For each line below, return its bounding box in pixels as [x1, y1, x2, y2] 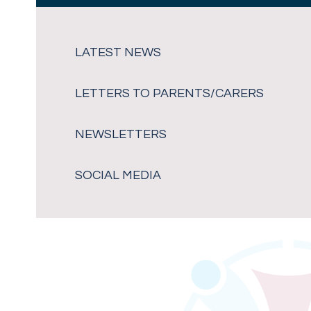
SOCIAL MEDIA [75, 169, 162, 183]
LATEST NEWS [75, 46, 162, 60]
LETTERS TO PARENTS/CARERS [75, 87, 264, 101]
